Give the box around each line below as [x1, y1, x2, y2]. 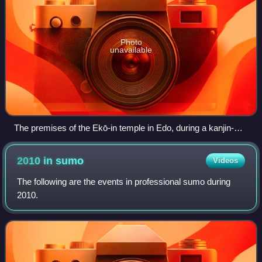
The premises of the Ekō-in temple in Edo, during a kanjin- [14, 122, 234, 133]
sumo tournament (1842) [14, 136, 108, 146]
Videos [212, 156, 238, 165]
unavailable [110, 44, 152, 54]
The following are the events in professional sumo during [17, 176, 231, 187]
